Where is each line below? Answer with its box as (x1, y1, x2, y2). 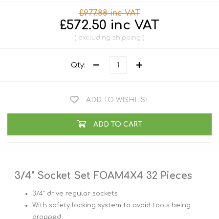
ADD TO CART (93, 120, 142, 128)
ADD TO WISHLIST (86, 96, 149, 104)
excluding (76, 34, 112, 42)
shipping (112, 34, 141, 42)
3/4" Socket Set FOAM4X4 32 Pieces (15, 170, 192, 181)
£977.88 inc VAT (79, 9, 140, 18)
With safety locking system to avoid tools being (32, 201, 191, 209)
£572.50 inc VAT (60, 18, 159, 33)
